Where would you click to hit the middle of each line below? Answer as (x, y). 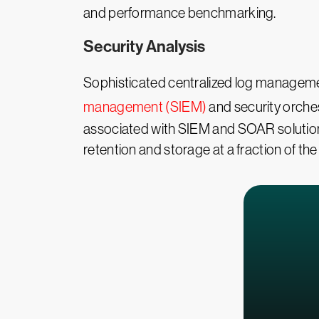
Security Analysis (144, 47)
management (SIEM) (145, 107)
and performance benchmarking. (180, 13)
